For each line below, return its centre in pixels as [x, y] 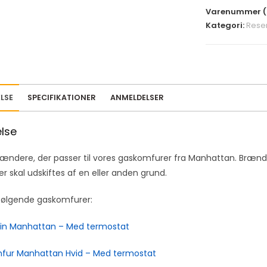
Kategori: [226, 26]
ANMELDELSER [137, 98]
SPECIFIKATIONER [62, 98]
